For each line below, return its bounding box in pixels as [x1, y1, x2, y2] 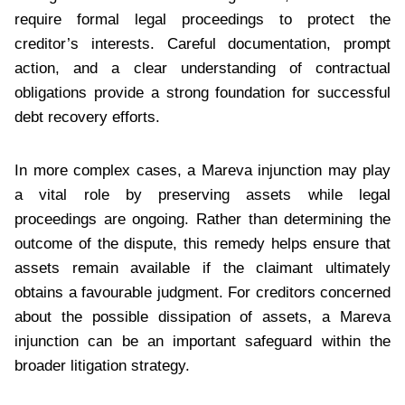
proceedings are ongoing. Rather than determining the [14, 210, 391, 228]
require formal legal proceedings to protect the [14, 10, 391, 28]
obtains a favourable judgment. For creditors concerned [14, 283, 391, 301]
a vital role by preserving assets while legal [14, 185, 391, 203]
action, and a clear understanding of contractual [14, 59, 391, 77]
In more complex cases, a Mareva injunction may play [14, 161, 391, 179]
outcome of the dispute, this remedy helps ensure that [14, 234, 391, 252]
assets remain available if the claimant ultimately [14, 259, 391, 277]
